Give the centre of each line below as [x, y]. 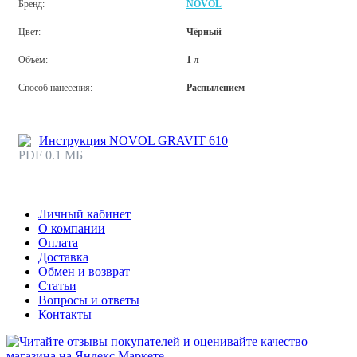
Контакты [65, 314]
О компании [72, 228]
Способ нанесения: [55, 87]
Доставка [63, 257]
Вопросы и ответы [89, 300]
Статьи [57, 285]
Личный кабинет [84, 214]
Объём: [33, 59]
